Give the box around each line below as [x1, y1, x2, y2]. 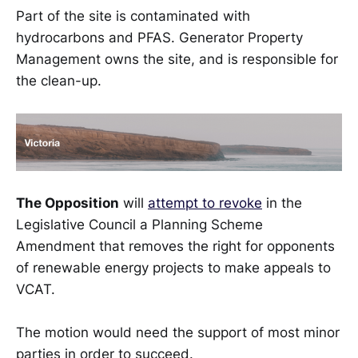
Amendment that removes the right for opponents [16, 237, 335, 254]
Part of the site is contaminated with [16, 8, 250, 25]
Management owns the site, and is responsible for [16, 51, 338, 68]
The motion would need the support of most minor [16, 324, 340, 341]
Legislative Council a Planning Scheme [16, 216, 263, 233]
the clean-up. [16, 73, 101, 89]
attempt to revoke [148, 194, 262, 211]
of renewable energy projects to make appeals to [16, 259, 331, 276]
